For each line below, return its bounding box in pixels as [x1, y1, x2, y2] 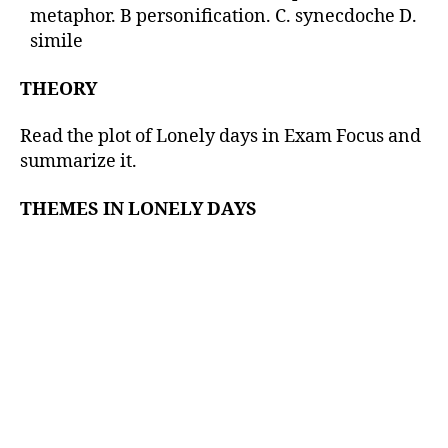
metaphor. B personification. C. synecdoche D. [30, 5, 417, 28]
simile [30, 30, 83, 53]
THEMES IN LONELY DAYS [20, 197, 257, 221]
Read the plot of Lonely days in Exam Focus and [20, 125, 421, 148]
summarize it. [20, 150, 137, 173]
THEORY [20, 77, 97, 101]
